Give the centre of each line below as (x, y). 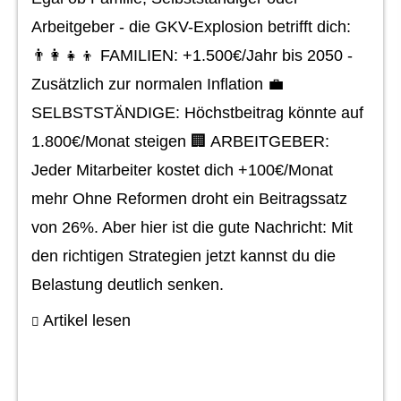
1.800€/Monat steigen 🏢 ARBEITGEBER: (180, 141)
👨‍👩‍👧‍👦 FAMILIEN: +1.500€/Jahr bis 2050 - (192, 55)
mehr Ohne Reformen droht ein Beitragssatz (189, 199)
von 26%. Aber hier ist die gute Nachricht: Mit (192, 227)
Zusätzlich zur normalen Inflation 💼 (158, 84)
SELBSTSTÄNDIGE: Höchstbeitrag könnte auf (197, 113)
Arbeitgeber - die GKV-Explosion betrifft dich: (191, 27)
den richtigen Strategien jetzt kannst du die (183, 256)
